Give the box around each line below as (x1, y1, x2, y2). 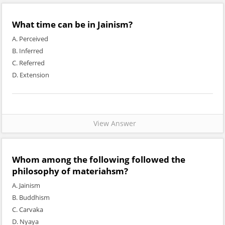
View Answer (89, 119, 136, 128)
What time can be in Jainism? (12, 19, 133, 30)
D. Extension (12, 70, 49, 79)
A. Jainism (12, 181, 40, 190)
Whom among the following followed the (12, 154, 185, 165)
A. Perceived (12, 34, 48, 43)
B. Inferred (12, 46, 43, 55)
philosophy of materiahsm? (12, 165, 128, 177)
